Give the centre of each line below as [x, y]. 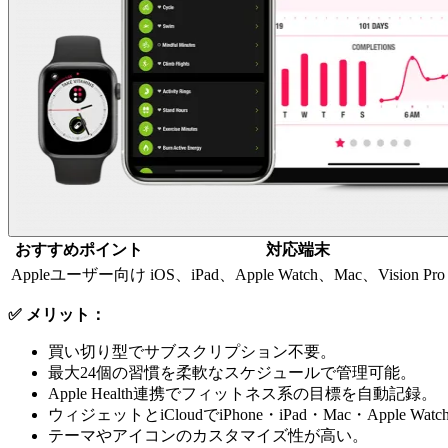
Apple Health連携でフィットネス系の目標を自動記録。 [242, 394]
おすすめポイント [78, 250]
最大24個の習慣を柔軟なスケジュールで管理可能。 [232, 373]
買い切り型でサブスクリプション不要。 [192, 352]
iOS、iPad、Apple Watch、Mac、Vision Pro [297, 275]
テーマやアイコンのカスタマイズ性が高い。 [208, 436]
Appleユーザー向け [78, 275]
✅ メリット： [57, 315]
